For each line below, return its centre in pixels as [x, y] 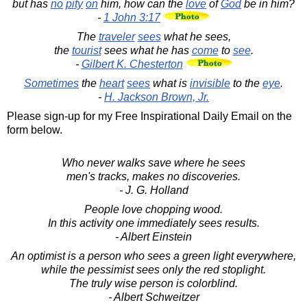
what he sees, [196, 36]
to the [246, 83]
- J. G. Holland [153, 190]
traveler [116, 36]
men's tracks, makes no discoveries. [153, 176]
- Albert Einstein [153, 236]
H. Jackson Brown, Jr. [157, 97]
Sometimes [51, 83]
